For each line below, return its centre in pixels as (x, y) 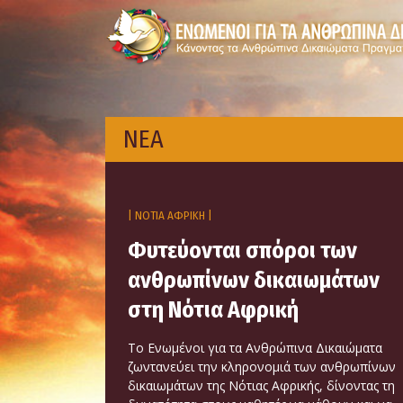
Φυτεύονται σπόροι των (242, 250)
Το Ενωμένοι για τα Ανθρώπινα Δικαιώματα (255, 347)
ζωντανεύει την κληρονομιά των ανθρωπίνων (262, 366)
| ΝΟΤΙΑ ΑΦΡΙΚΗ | (170, 215)
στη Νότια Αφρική (213, 309)
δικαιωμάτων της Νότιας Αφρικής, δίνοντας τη (261, 385)
